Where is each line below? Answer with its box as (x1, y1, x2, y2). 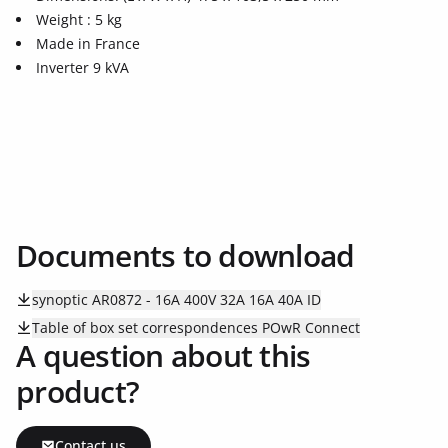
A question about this (16, 335, 311, 376)
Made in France (36, 34, 140, 53)
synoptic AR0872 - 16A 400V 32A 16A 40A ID (32, 290, 321, 309)
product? (16, 371, 139, 412)
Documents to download (16, 235, 355, 276)
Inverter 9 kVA (36, 58, 129, 77)
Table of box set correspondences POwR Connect (32, 318, 360, 337)
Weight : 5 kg (36, 10, 122, 29)
